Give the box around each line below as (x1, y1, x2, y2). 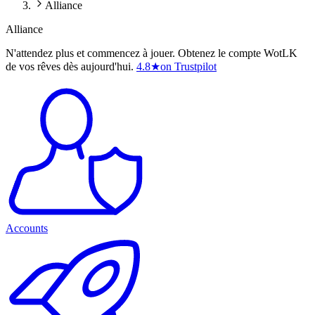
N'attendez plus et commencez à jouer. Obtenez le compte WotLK (6, 47, 297, 60)
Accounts (6, 222, 48, 235)
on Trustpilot (160, 60, 217, 73)
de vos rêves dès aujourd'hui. (6, 60, 134, 73)
